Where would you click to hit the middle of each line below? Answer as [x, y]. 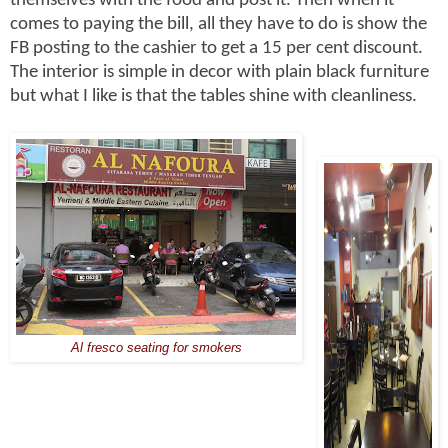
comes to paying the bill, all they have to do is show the [218, 24]
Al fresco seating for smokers [156, 347]
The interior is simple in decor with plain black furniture [219, 72]
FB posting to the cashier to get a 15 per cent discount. [216, 48]
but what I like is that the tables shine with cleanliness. [213, 96]
